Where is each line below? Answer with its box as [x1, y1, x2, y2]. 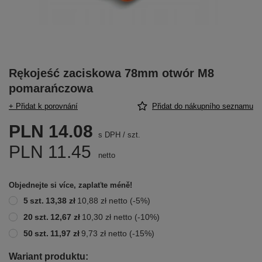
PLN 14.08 [9, 122, 93, 141]
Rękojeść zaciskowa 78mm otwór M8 [9, 67, 214, 80]
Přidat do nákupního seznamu [152, 102, 253, 111]
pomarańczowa [9, 82, 93, 95]
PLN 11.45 [9, 142, 91, 161]
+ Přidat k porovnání [9, 102, 78, 111]
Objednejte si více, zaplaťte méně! [9, 181, 132, 189]
